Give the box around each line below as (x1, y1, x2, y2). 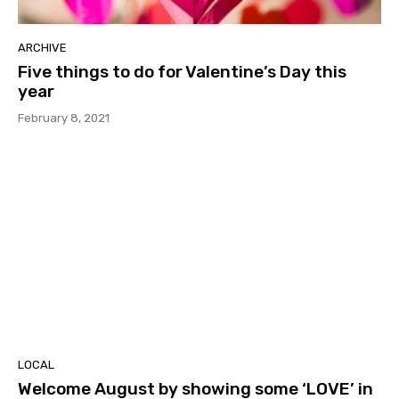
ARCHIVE (18, 41, 67, 55)
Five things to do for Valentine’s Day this (18, 61, 346, 83)
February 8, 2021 (18, 111, 110, 126)
